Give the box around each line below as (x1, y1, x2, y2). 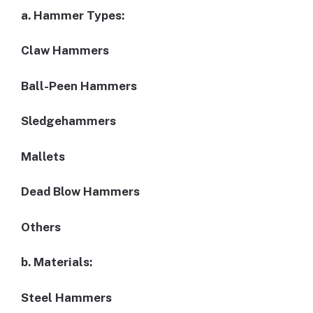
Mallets (21, 149, 65, 163)
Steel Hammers (21, 290, 112, 305)
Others (21, 219, 61, 234)
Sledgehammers (21, 114, 116, 129)
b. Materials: (21, 255, 92, 270)
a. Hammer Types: (21, 8, 124, 22)
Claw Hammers (21, 43, 109, 58)
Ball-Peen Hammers (21, 78, 137, 93)
